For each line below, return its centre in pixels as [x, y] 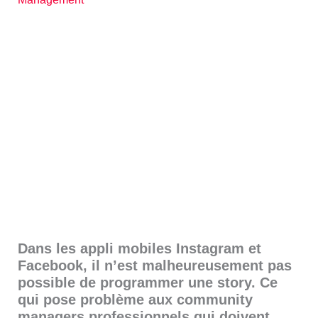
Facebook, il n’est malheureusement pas [155, 265]
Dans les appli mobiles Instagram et [140, 248]
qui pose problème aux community [136, 299]
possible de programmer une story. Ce [148, 282]
